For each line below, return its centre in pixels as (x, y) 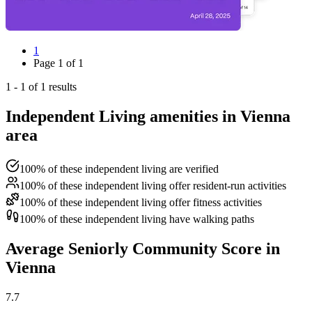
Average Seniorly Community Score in (143, 248)
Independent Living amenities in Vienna (148, 116)
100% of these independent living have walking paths (137, 219)
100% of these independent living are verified (119, 169)
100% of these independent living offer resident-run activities (153, 185)
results (61, 86)
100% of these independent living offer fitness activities (141, 202)
